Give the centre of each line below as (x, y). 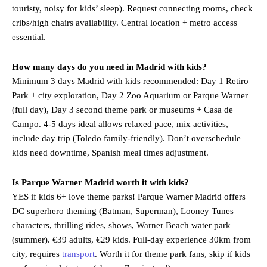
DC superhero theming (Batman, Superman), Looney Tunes (123, 211)
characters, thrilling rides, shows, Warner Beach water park (121, 226)
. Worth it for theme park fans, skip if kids (173, 254)
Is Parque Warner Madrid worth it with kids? (100, 183)
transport (78, 254)
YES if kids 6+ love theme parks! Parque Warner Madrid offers (129, 197)
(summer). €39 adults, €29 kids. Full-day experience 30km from (131, 240)
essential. (29, 37)
